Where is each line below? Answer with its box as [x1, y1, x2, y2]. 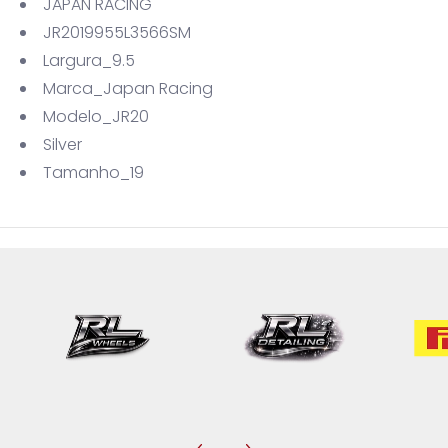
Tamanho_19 [43, 160, 144, 184]
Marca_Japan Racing [43, 76, 213, 100]
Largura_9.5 [43, 48, 135, 72]
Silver [43, 132, 82, 156]
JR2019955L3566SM [43, 20, 191, 44]
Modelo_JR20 [43, 104, 149, 128]
